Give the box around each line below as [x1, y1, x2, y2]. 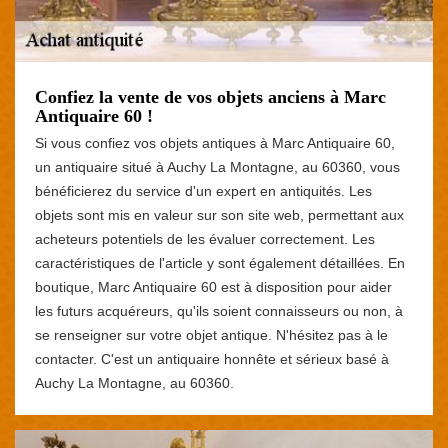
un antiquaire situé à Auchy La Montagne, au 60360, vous [35, 158, 400, 175]
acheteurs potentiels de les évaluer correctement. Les [35, 230, 375, 247]
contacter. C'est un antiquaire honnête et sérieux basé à [35, 350, 389, 367]
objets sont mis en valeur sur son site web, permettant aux [35, 206, 404, 223]
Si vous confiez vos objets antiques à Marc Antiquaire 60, [35, 134, 395, 151]
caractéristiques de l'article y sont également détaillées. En [35, 254, 405, 271]
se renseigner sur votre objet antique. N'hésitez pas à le [35, 326, 388, 343]
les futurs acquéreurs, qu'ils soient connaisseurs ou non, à [35, 302, 403, 319]
